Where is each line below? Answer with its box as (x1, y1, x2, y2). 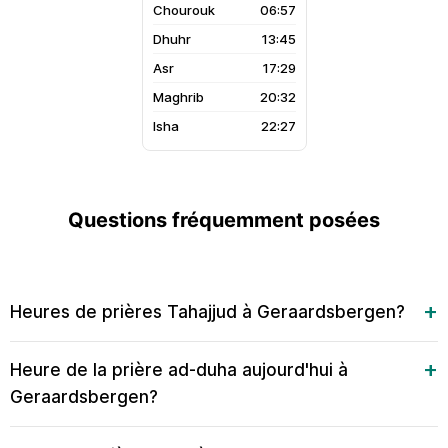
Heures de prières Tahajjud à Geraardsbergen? (10, 302, 405, 322)
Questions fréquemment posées (68, 208, 380, 232)
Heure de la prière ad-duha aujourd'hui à (10, 360, 348, 380)
